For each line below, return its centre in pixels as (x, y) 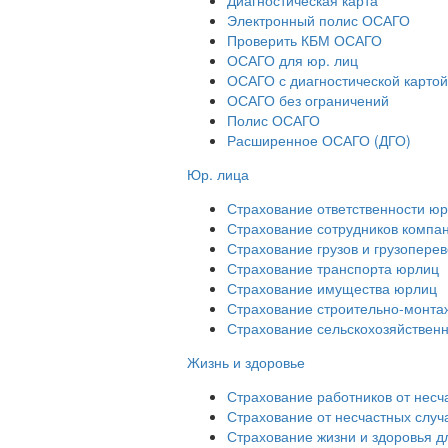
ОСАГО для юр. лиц (292, 59)
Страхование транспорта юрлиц (333, 267)
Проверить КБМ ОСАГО (304, 39)
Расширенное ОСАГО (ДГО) (319, 139)
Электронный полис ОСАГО (318, 19)
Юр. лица (218, 173)
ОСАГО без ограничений (308, 99)
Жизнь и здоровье (246, 361)
